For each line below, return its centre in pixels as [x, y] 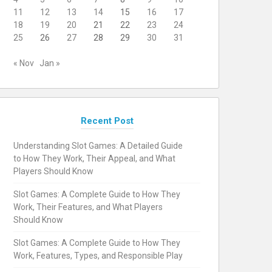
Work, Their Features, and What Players [88, 207]
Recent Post [107, 121]
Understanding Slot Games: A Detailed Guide [98, 146]
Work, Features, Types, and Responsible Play [98, 256]
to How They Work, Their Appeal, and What [94, 158]
